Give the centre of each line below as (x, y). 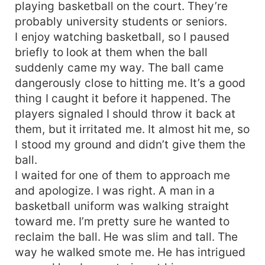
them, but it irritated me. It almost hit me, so (132, 129)
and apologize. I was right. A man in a (115, 190)
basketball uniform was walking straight (122, 206)
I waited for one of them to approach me (123, 175)
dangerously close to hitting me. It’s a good (130, 83)
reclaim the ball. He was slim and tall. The (127, 236)
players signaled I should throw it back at (125, 113)
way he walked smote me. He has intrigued (130, 252)
